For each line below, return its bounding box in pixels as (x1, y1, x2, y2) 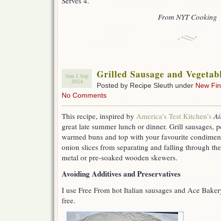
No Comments (62, 91, 107, 100)
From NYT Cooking (158, 12, 217, 22)
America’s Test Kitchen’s (136, 111, 212, 121)
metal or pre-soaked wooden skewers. (62, 152, 178, 163)
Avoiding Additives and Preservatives (62, 168, 181, 180)
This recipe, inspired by (62, 111, 136, 121)
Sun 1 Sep (65, 72, 88, 80)
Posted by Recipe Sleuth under (97, 81, 195, 90)
